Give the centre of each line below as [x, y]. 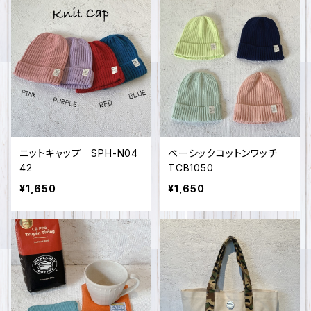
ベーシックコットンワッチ [228, 153]
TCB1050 [191, 168]
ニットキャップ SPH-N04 [79, 153]
